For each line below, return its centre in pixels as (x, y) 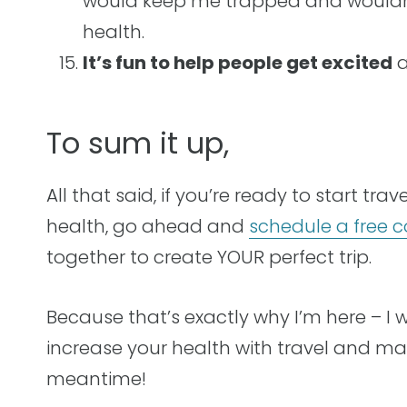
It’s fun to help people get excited (238, 63)
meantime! (96, 379)
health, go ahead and (148, 226)
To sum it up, (138, 143)
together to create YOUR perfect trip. (211, 257)
